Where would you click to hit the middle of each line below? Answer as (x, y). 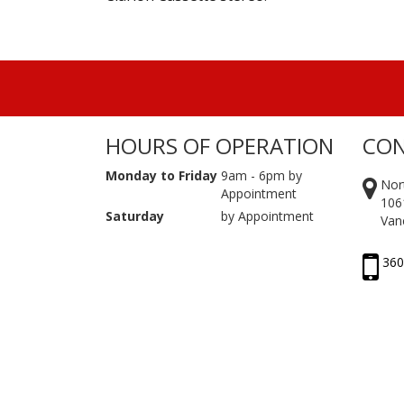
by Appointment (267, 216)
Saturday (135, 216)
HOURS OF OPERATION (220, 146)
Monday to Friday (161, 176)
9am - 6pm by (261, 176)
